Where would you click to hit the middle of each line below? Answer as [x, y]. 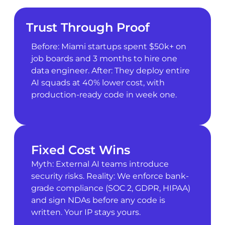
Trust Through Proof [88, 27]
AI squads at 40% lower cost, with [98, 82]
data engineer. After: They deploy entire [110, 70]
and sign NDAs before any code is [98, 200]
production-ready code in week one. [104, 94]
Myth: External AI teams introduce [100, 164]
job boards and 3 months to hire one [104, 58]
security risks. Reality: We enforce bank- [110, 176]
